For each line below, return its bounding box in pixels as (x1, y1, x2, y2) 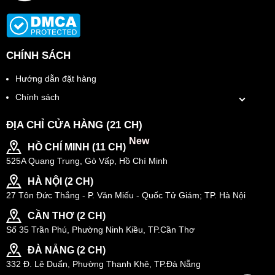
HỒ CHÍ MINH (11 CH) (28, 142, 126, 153)
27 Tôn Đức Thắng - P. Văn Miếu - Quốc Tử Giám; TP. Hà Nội (6, 190, 246, 201)
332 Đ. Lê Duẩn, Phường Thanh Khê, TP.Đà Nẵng (6, 259, 201, 269)
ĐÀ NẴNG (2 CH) (28, 245, 106, 256)
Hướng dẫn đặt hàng (15, 74, 96, 84)
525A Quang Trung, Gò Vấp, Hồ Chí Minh (6, 156, 168, 166)
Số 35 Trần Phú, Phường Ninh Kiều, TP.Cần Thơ (6, 225, 195, 235)
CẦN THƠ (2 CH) (28, 211, 106, 222)
